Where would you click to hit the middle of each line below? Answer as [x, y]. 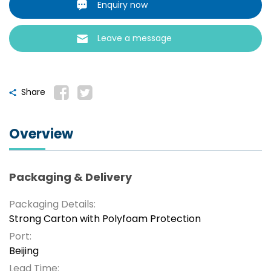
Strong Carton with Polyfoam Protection [105, 219]
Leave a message [135, 38]
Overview [41, 134]
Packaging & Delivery [70, 177]
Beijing [24, 251]
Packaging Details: [52, 204]
